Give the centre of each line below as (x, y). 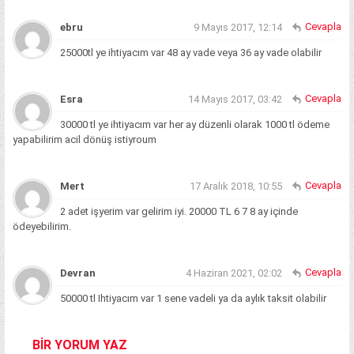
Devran (78, 273)
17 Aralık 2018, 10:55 (236, 186)
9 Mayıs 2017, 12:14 (238, 28)
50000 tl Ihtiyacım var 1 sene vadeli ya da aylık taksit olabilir (193, 299)
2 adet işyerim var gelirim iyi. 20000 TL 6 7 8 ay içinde (179, 212)
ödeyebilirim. (42, 227)
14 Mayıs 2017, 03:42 (235, 100)
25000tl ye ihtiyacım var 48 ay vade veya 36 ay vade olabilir (191, 53)
